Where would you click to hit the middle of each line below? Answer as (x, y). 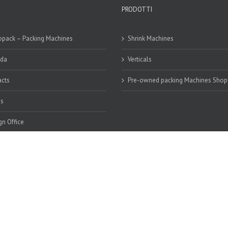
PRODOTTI (137, 9)
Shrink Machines (151, 38)
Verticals (140, 59)
